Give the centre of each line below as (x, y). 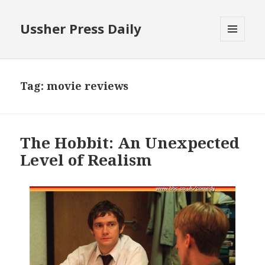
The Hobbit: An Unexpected (130, 143)
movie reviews (88, 86)
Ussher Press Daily (81, 29)
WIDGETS (237, 66)
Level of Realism (86, 160)
